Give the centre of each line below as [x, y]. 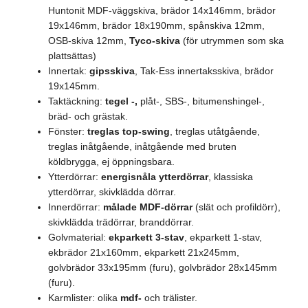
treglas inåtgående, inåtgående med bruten [142, 146]
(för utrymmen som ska [233, 41]
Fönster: [68, 131]
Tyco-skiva [156, 41]
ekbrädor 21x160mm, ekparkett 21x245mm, [144, 252]
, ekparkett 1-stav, [223, 237]
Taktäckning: [77, 101]
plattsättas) [72, 56]
